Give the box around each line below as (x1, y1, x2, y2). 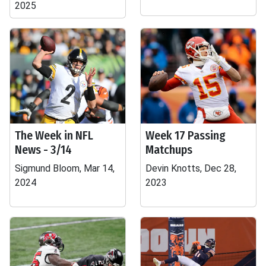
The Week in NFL (15, 128, 93, 142)
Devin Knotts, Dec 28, (145, 163, 236, 174)
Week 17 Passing (145, 128, 226, 142)
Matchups (145, 142, 192, 157)
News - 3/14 (15, 142, 72, 157)
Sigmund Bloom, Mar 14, (15, 163, 115, 174)
